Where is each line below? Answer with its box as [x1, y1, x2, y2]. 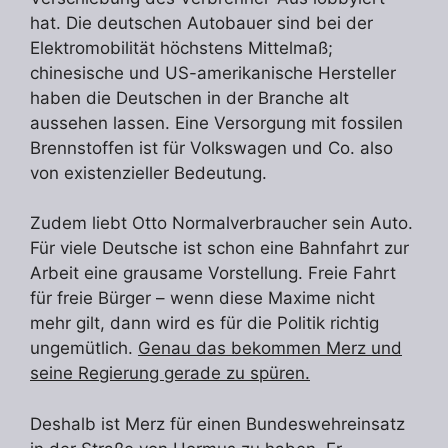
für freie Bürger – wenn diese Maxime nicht [30, 288, 375, 309]
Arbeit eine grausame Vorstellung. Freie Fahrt [30, 263, 396, 284]
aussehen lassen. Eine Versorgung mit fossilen [30, 112, 403, 133]
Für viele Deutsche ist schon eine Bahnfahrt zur [30, 238, 409, 259]
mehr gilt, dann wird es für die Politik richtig [30, 313, 379, 334]
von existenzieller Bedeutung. [30, 162, 267, 183]
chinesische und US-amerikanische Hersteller [30, 62, 396, 83]
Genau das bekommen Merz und [138, 338, 402, 359]
